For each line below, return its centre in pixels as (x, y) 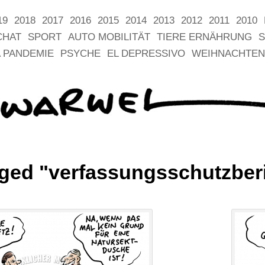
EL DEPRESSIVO (146, 54)
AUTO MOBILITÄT (109, 37)
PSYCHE (80, 54)
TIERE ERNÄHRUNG (204, 37)
